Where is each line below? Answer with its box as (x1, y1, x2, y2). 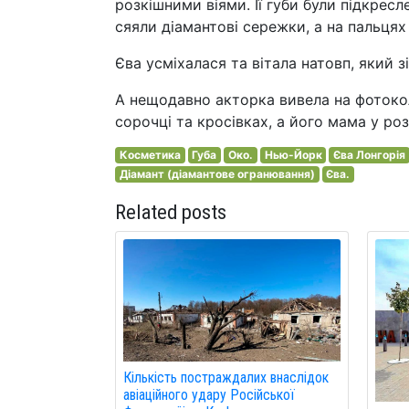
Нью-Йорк (264, 148, 322, 162)
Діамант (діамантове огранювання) (119, 167, 315, 181)
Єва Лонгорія (333, 148, 406, 162)
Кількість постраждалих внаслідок (123, 368, 329, 386)
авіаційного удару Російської (123, 385, 295, 404)
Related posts (115, 200, 226, 224)
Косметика (119, 148, 181, 162)
